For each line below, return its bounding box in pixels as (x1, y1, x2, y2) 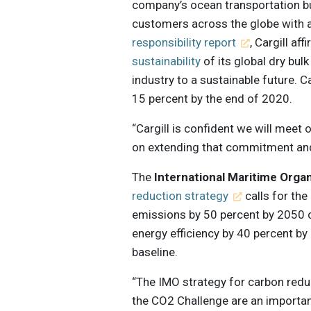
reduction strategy (132, 189, 229, 203)
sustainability (132, 54, 201, 69)
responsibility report (132, 35, 237, 50)
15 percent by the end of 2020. (132, 92, 293, 106)
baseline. (132, 245, 178, 260)
